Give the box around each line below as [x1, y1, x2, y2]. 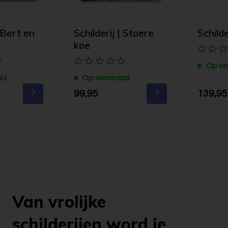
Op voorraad [82, 74, 130, 82]
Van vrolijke [12, 191, 106, 212]
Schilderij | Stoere [74, 27, 154, 40]
